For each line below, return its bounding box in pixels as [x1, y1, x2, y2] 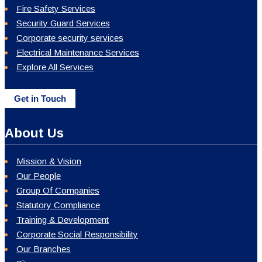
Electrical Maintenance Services [16, 47, 139, 57]
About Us [5, 125, 64, 140]
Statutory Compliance [16, 199, 100, 210]
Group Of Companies [16, 185, 99, 195]
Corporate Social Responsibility [16, 229, 138, 239]
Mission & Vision [16, 156, 81, 166]
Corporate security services [16, 32, 123, 43]
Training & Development [16, 214, 109, 225]
